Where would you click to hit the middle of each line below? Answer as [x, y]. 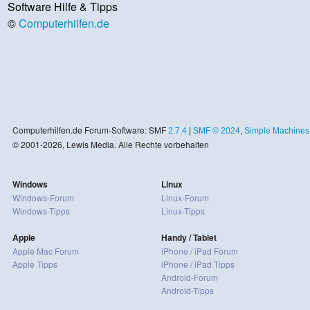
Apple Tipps [35, 264]
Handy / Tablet [189, 237]
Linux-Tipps [183, 210]
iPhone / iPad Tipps [198, 264]
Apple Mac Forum [45, 250]
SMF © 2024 [216, 130]
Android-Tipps [187, 290]
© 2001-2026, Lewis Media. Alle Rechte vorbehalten [110, 144]
